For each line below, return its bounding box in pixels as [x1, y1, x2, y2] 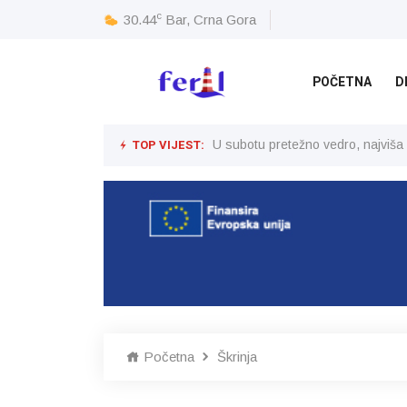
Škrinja [217, 348, 257, 364]
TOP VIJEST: [129, 136, 204, 154]
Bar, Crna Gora [165, 11, 256, 27]
